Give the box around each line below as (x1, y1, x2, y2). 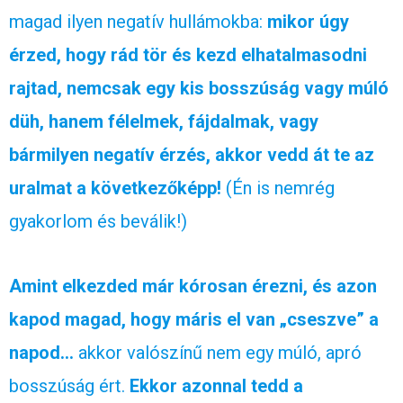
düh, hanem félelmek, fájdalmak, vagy (9, 110, 318, 132)
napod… (9, 341, 74, 363)
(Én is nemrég (221, 176, 335, 199)
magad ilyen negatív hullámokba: (9, 10, 267, 32)
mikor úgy (267, 10, 349, 32)
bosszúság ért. (9, 374, 130, 397)
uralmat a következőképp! (9, 176, 221, 199)
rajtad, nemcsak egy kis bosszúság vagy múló (9, 76, 389, 99)
